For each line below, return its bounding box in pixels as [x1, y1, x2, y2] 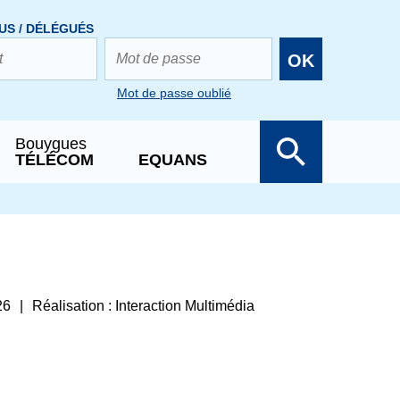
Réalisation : [31, 298, 115, 313]
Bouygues [15, 135, 87, 153]
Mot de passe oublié [117, 86, 231, 100]
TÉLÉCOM [15, 151, 94, 169]
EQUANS [138, 151, 207, 169]
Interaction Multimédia [114, 298, 254, 313]
